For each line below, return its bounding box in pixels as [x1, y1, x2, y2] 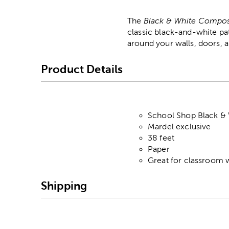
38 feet [148, 133, 175, 143]
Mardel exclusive [148, 122, 211, 131]
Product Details [41, 62, 123, 76]
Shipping [41, 179, 87, 192]
